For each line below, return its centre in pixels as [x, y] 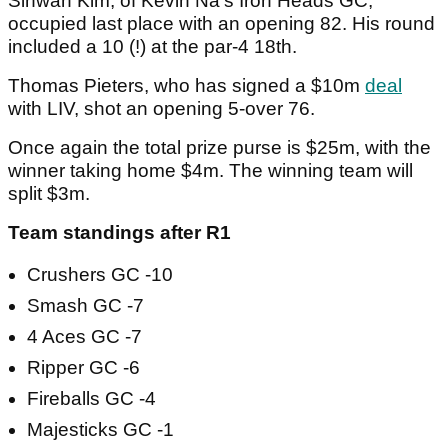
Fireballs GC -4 [91, 399]
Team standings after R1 [119, 233]
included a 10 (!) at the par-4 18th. [155, 47]
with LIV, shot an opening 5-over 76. [164, 109]
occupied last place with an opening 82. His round [221, 24]
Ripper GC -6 [83, 368]
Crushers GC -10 [100, 275]
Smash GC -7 [88, 306]
